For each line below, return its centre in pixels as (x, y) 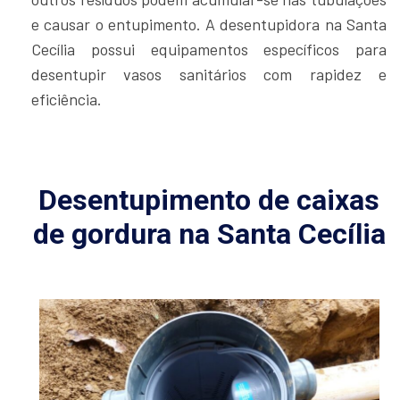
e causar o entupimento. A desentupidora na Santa (209, 24)
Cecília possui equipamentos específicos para (209, 49)
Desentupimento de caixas (209, 200)
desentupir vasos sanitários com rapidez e (209, 74)
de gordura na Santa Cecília (209, 233)
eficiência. (67, 99)
